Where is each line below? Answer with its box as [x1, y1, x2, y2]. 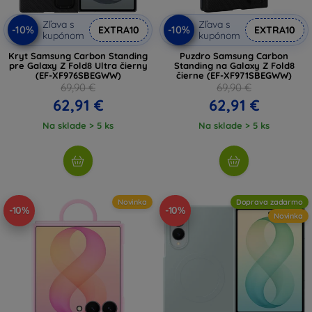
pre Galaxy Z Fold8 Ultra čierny [8, 59, 148, 71]
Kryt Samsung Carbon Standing [8, 49, 148, 61]
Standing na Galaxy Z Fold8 [173, 59, 295, 71]
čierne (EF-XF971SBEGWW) [176, 69, 292, 81]
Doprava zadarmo [235, 196, 303, 207]
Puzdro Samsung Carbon [180, 49, 288, 61]
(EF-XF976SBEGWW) [35, 69, 121, 81]
